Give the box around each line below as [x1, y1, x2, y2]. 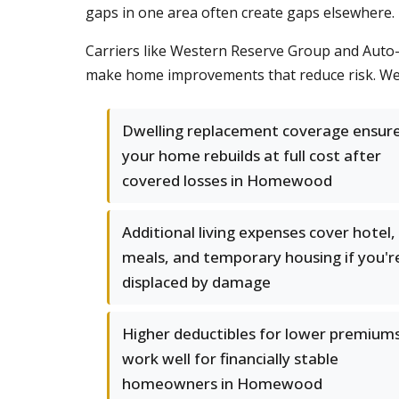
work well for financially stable [122, 348, 338, 369]
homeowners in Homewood [122, 373, 322, 394]
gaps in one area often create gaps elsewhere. [85, 3, 395, 22]
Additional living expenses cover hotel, [122, 222, 395, 242]
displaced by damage [122, 272, 271, 292]
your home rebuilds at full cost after [122, 145, 381, 166]
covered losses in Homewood [122, 170, 332, 191]
